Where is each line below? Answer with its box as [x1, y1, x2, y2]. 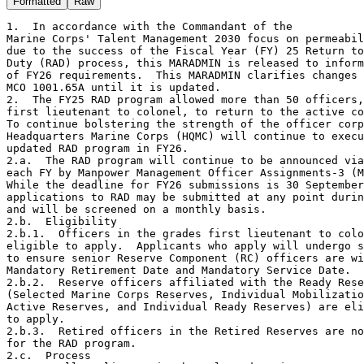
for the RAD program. [6, 336, 136, 349]
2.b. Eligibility [6, 214, 117, 227]
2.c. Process [6, 349, 91, 362]
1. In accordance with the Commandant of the [6, 19, 292, 32]
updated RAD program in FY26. [6, 141, 188, 154]
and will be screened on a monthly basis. [6, 202, 266, 215]
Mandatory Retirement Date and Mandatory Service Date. [6, 263, 351, 276]
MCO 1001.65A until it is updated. [6, 80, 221, 93]
